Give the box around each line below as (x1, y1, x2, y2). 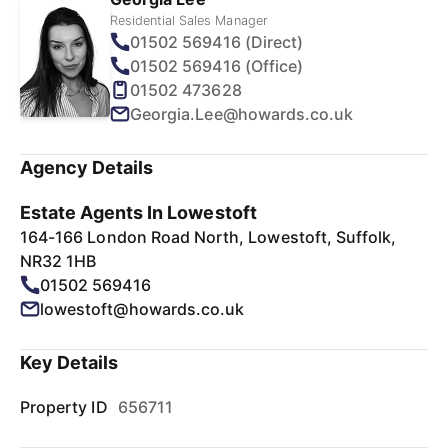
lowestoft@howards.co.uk (40, 299, 245, 319)
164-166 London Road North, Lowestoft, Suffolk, (20, 227, 397, 247)
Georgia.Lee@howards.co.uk (130, 104, 354, 124)
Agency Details (20, 157, 154, 178)
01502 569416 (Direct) (130, 32, 304, 52)
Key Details (20, 352, 119, 373)
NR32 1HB (20, 251, 97, 271)
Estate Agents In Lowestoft (20, 202, 257, 223)
